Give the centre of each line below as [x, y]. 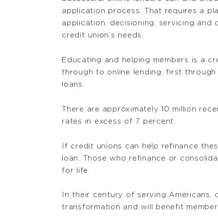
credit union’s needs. [103, 36]
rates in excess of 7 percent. [119, 121]
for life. [76, 170]
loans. [73, 85]
